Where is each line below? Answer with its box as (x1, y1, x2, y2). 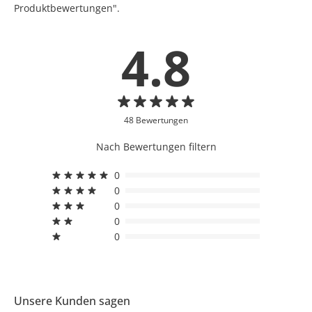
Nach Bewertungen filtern (95, 139, 217, 153)
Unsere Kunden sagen (14, 292, 130, 309)
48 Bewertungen (124, 114, 188, 126)
